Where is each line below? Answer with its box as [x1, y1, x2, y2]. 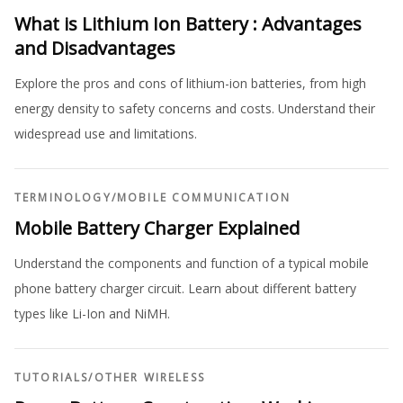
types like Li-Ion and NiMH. [14, 305, 170, 323]
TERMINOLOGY [14, 190, 112, 206]
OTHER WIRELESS [94, 370, 205, 386]
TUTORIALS [14, 370, 89, 386]
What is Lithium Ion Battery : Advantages [14, 12, 362, 37]
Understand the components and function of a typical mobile [14, 255, 369, 273]
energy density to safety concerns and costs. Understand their [14, 100, 375, 118]
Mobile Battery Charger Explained [14, 216, 300, 241]
